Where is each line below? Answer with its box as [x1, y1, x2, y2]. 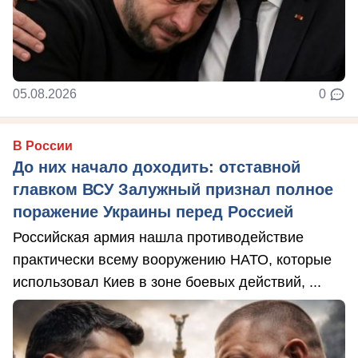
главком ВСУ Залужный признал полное [13, 180, 333, 198]
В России [13, 138, 73, 153]
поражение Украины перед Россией [13, 202, 293, 221]
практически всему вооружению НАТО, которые [13, 251, 332, 268]
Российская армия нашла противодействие [13, 229, 304, 245]
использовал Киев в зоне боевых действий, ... [13, 273, 321, 290]
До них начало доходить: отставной [13, 157, 300, 176]
